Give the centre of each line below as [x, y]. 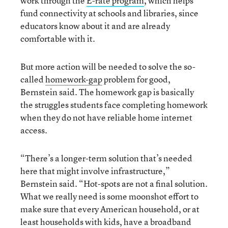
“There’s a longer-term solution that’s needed [106, 158]
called [33, 79]
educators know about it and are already [95, 25]
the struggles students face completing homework [114, 104]
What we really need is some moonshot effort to [109, 196]
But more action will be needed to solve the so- [108, 66]
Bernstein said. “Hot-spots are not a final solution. [114, 183]
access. [34, 130]
